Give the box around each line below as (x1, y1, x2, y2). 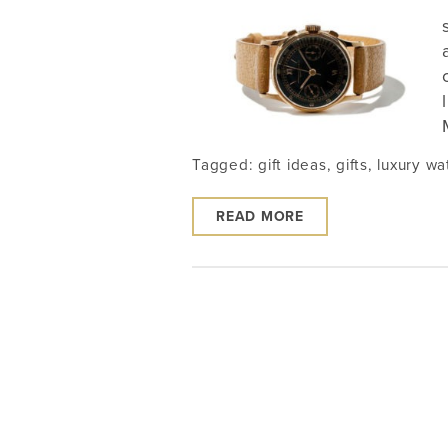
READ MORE (216, 208, 304, 226)
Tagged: (192, 156, 258, 175)
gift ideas (258, 156, 327, 175)
